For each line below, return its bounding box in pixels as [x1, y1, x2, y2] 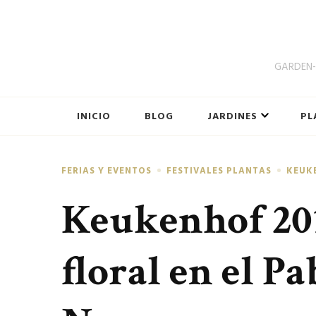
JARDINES [207, 109, 257, 124]
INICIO [77, 109, 111, 124]
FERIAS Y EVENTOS [61, 163, 152, 178]
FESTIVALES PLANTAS [166, 163, 272, 178]
